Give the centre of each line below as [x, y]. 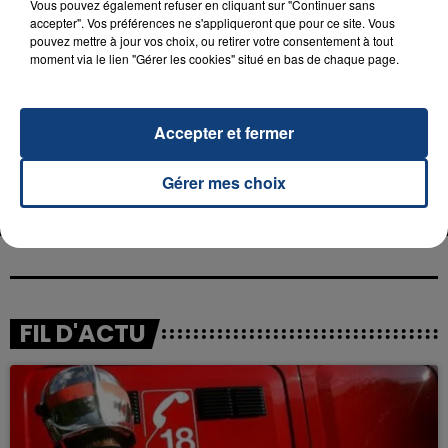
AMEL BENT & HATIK [219, 150]
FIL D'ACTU [83, 333]
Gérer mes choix [224, 182]
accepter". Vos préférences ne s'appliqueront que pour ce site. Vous [212, 22]
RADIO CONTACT [300, 97]
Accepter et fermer [224, 132]
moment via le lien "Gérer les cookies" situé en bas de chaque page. [214, 58]
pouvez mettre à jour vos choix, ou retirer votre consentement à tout [211, 40]
